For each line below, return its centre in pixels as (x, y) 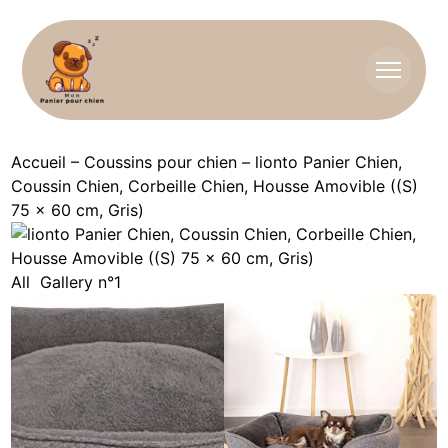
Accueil (39, 162)
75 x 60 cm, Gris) (78, 210)
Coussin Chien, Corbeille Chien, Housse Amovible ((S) (215, 186)
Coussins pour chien (161, 162)
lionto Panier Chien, (329, 162)
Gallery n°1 (81, 282)
